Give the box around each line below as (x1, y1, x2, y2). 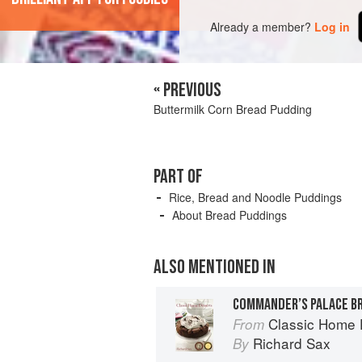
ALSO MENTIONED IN (154, 255, 276, 279)
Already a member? (210, 18, 312, 35)
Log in (314, 18, 351, 35)
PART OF (154, 165, 203, 188)
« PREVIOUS (154, 78, 221, 102)
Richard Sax (253, 333, 330, 353)
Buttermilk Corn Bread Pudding (154, 101, 312, 117)
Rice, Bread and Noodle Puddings (169, 189, 342, 205)
